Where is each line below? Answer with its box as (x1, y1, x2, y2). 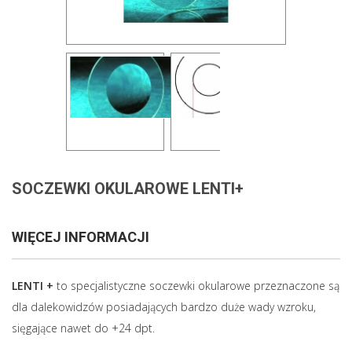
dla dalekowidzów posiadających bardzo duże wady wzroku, (12, 299, 316, 315)
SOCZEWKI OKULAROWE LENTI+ (12, 179, 244, 199)
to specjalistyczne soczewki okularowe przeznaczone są (53, 278, 339, 294)
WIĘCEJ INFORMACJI (12, 229, 149, 246)
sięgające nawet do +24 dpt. (12, 321, 155, 336)
